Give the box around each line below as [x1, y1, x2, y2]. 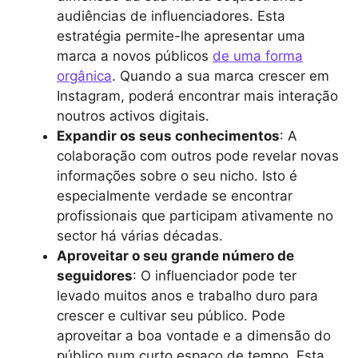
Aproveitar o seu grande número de [57, 247, 294, 264]
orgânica [57, 67, 112, 84]
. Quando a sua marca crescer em [112, 67, 329, 84]
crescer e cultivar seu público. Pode [57, 307, 285, 324]
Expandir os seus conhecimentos [57, 127, 280, 144]
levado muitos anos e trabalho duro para [57, 287, 318, 304]
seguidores [57, 267, 133, 284]
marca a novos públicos [57, 47, 213, 64]
